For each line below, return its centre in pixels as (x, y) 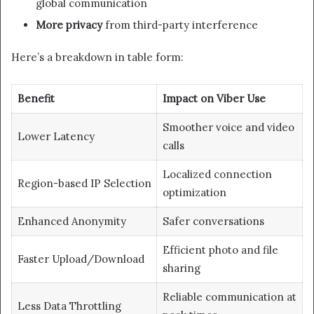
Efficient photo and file (220, 250)
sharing (181, 268)
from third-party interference (180, 25)
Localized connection (217, 175)
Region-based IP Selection (84, 184)
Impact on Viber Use (214, 99)
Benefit (36, 99)
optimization (194, 193)
